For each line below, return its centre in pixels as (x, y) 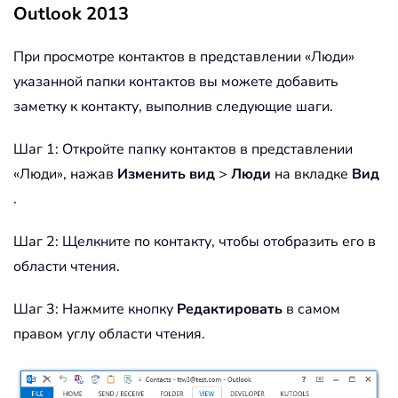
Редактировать (231, 309)
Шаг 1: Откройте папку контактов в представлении (183, 149)
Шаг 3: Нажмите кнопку (95, 309)
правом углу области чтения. (109, 334)
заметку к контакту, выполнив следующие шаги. (173, 106)
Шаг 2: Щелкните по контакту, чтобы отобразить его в (195, 241)
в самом (313, 309)
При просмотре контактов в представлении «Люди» (184, 56)
